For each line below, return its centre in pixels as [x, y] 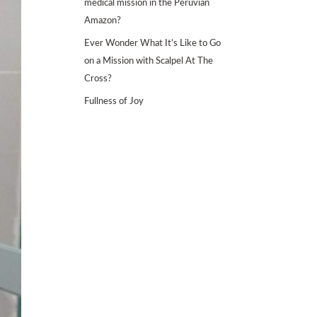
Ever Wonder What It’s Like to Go [153, 44]
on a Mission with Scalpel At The [149, 61]
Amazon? [103, 21]
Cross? [98, 79]
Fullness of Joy [114, 102]
